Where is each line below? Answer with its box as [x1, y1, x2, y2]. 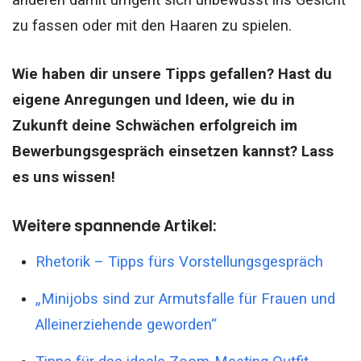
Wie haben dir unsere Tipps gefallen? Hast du [12, 64, 332, 83]
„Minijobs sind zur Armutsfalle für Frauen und [35, 290, 335, 309]
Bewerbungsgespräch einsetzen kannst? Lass [12, 142, 334, 160]
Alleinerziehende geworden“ [35, 316, 217, 334]
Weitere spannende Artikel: [12, 214, 217, 237]
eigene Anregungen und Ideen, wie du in [12, 90, 295, 109]
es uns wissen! [12, 168, 115, 186]
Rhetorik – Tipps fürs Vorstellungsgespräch [35, 253, 323, 272]
